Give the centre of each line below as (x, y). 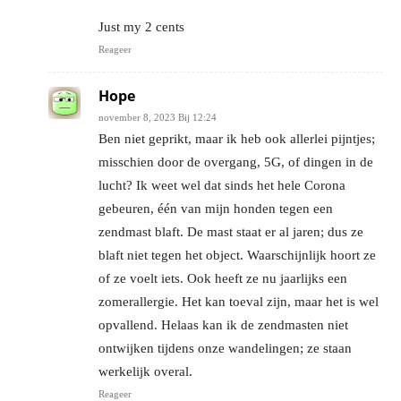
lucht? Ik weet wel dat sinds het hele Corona (222, 185)
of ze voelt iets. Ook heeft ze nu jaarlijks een (223, 278)
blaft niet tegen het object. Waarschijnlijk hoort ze (237, 255)
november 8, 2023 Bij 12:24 (158, 117)
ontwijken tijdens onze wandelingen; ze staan (225, 348)
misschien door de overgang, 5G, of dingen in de (236, 162)
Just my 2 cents (141, 26)
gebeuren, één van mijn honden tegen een (216, 208)
